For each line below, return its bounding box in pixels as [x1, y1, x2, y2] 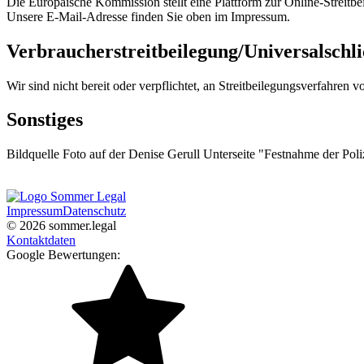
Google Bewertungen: [6, 248, 120, 262]
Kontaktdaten [6, 233, 76, 248]
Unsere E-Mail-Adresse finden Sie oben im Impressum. [6, 9, 290, 24]
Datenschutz [63, 204, 126, 219]
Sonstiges [6, 109, 83, 131]
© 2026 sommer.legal [6, 219, 116, 233]
